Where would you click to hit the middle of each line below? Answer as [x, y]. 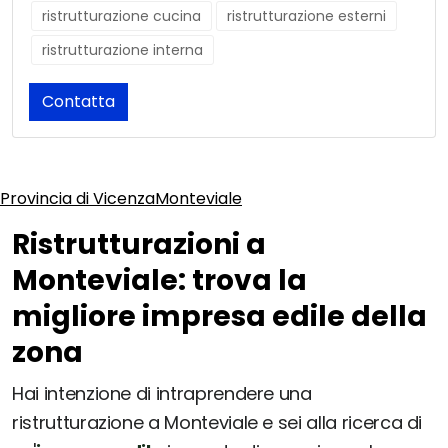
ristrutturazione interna [122, 50]
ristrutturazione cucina [121, 16]
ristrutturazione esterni [306, 16]
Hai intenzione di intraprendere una [162, 394]
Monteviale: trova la [159, 281]
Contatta [78, 102]
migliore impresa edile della [219, 317]
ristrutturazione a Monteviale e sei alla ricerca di [217, 423]
